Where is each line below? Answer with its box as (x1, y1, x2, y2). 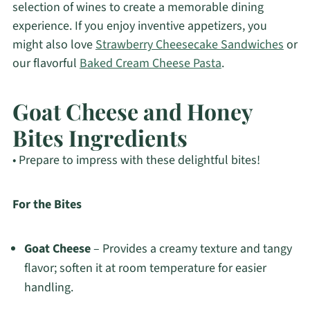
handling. (24, 279, 73, 297)
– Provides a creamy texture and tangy (90, 240, 292, 258)
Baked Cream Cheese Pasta (79, 55, 221, 73)
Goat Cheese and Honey (12, 96, 253, 127)
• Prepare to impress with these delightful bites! (12, 152, 260, 170)
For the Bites (12, 196, 82, 214)
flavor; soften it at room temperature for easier (24, 259, 266, 277)
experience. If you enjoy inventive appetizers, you (12, 17, 267, 35)
